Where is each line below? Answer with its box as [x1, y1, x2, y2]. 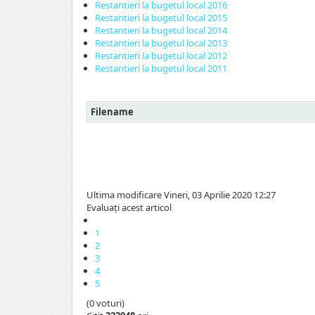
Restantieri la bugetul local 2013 [95, 36, 227, 49]
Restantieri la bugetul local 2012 [95, 49, 227, 62]
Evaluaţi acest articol [86, 200, 172, 214]
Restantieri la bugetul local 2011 [95, 61, 227, 75]
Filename [91, 105, 134, 118]
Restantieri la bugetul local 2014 [95, 23, 227, 37]
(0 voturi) [86, 296, 124, 309]
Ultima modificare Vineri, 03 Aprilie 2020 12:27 [86, 188, 276, 201]
